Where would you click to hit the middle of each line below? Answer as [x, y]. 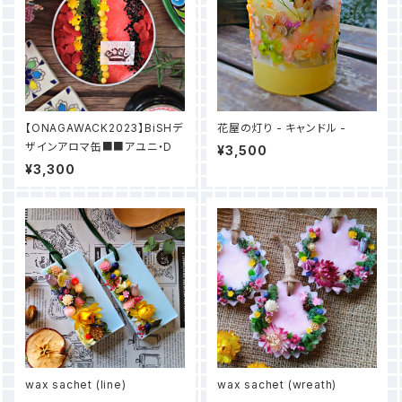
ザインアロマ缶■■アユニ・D [99, 147]
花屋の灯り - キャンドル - [282, 128]
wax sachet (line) [76, 385]
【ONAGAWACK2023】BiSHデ [104, 128]
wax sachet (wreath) [277, 385]
